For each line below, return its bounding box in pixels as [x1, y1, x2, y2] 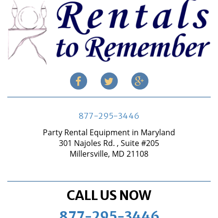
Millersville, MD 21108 [70, 148, 148, 160]
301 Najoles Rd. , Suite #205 [59, 138, 159, 149]
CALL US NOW [67, 187, 151, 204]
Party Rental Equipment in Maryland [43, 127, 175, 138]
